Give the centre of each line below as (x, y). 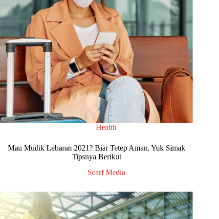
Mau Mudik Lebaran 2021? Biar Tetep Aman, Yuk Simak (96, 148)
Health (106, 127)
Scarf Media (106, 173)
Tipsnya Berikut (96, 156)
